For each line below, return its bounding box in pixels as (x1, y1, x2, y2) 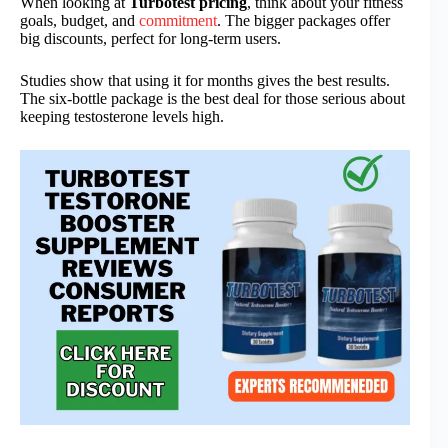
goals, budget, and (20, 12, 139, 30)
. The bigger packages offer (217, 12, 390, 30)
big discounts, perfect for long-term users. (20, 30, 281, 48)
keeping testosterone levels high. (20, 108, 224, 126)
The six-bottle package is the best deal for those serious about (20, 90, 405, 108)
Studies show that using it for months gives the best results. (20, 72, 390, 90)
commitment (139, 12, 217, 30)
